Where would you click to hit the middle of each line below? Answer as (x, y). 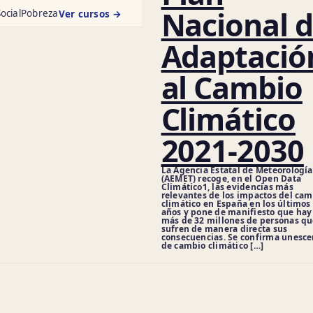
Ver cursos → (90, 14)
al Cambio (232, 88)
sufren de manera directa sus (224, 229)
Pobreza (39, 13)
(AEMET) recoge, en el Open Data (231, 179)
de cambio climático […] (212, 246)
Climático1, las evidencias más (227, 187)
